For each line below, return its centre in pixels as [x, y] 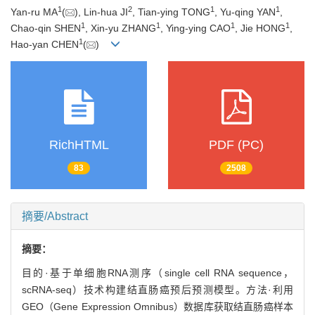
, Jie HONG [260, 28]
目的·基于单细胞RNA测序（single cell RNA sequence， [157, 272]
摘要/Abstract [55, 216]
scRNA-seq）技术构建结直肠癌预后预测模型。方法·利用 [157, 289]
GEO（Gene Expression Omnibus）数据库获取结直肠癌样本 [157, 306]
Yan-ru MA [34, 12]
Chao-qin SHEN [46, 28]
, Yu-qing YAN [245, 12]
